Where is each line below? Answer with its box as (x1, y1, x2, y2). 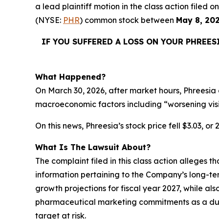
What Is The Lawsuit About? (35, 142, 151, 152)
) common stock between (80, 15, 176, 25)
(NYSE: (35, 15, 63, 25)
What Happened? (35, 71, 106, 82)
